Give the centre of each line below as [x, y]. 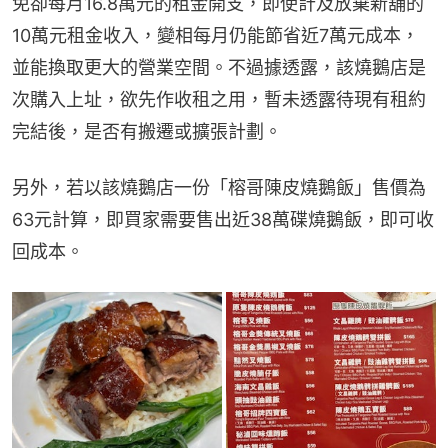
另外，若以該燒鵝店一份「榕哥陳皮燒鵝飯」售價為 [219, 188]
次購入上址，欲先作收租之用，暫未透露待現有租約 [219, 100]
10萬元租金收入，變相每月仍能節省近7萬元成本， [215, 36]
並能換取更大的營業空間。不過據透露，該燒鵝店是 [219, 68]
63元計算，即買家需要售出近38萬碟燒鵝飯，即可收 [223, 220]
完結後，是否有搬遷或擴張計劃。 [147, 132]
